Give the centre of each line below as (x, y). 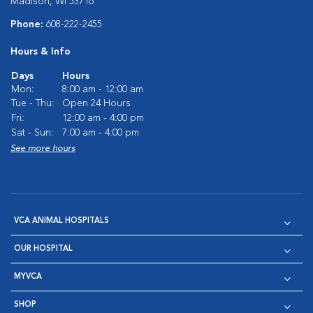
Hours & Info (41, 51)
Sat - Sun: (32, 132)
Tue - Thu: (33, 103)
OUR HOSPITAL (43, 249)
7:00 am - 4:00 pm (101, 132)
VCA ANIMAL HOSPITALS (61, 221)
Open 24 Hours (96, 103)
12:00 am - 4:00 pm (103, 118)
